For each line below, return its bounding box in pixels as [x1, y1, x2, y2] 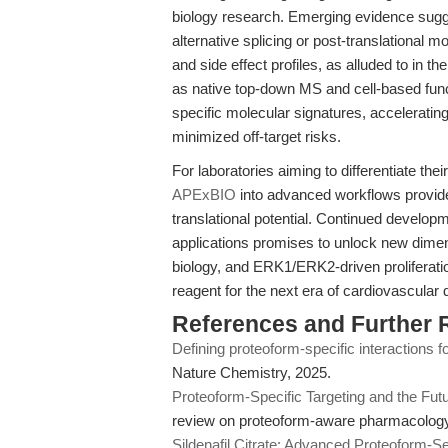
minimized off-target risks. [172, 128, 341, 145]
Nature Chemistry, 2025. [172, 364, 331, 381]
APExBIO [172, 186, 236, 203]
